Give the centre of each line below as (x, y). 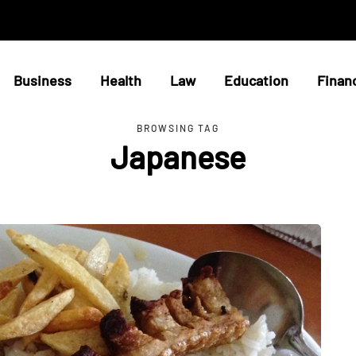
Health (120, 80)
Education (256, 80)
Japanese (178, 157)
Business (42, 80)
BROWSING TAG (178, 128)
